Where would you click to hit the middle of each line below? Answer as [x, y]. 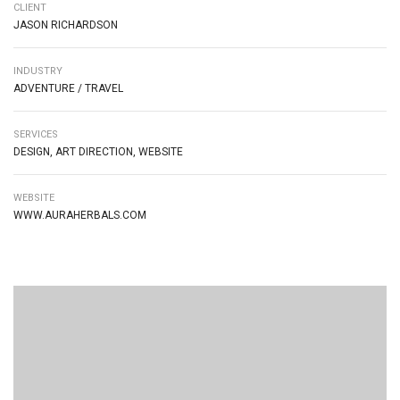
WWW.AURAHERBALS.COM [80, 215]
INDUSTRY [38, 71]
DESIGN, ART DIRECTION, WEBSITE [98, 151]
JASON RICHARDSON [66, 25]
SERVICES [36, 134]
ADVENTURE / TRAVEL [68, 88]
